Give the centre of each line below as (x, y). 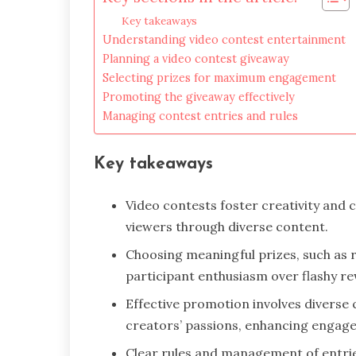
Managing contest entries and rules (200, 115)
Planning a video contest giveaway (196, 58)
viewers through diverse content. (227, 227)
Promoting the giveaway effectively (199, 96)
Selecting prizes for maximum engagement (219, 77)
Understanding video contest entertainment (224, 39)
